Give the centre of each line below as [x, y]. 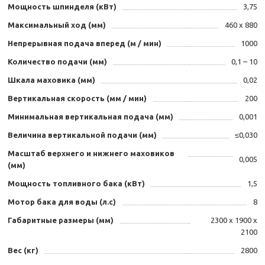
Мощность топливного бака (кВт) [76, 184]
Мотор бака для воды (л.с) [62, 202]
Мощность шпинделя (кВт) [62, 7]
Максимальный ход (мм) [57, 25]
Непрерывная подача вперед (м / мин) [85, 43]
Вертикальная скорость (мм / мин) [77, 98]
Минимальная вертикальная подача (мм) [91, 117]
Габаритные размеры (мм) [61, 220]
